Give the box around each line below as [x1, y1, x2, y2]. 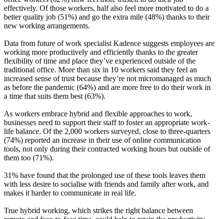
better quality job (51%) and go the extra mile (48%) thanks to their [4, 12, 210, 21]
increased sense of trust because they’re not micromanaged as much [4, 74, 211, 83]
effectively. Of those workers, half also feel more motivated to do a [4, 3, 209, 12]
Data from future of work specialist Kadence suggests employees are [4, 39, 215, 47]
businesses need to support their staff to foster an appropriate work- [4, 118, 210, 127]
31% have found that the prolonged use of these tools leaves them [4, 171, 205, 179]
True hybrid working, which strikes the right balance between [4, 206, 193, 215]
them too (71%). [4, 153, 54, 162]
